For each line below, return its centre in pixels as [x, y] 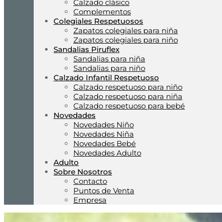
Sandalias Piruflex [86, 49]
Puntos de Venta [104, 191]
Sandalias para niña [109, 59]
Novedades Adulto [107, 153]
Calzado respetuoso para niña [128, 96]
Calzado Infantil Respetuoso [106, 78]
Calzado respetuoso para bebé [129, 106]
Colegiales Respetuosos [98, 21]
